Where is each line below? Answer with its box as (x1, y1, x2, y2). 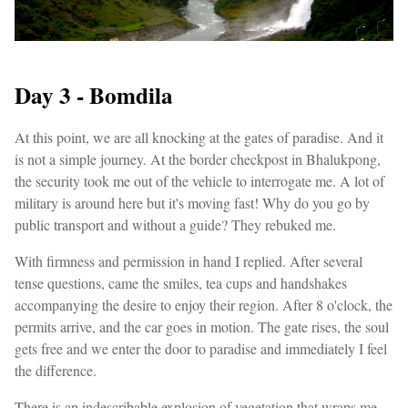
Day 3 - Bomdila (15, 78, 173, 113)
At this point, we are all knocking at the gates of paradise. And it (15, 127, 383, 148)
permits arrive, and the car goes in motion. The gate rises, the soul (15, 317, 389, 337)
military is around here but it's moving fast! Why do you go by (15, 193, 370, 213)
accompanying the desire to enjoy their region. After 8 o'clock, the (15, 295, 393, 315)
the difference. (15, 361, 97, 381)
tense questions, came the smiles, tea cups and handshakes (15, 273, 347, 293)
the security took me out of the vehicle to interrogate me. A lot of (15, 171, 384, 191)
